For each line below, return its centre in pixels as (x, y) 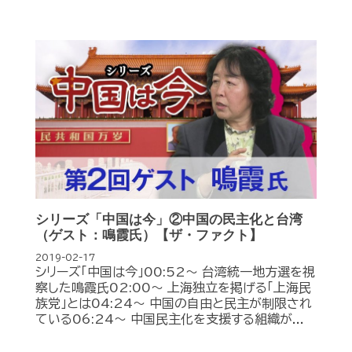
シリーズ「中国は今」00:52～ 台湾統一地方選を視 (175, 272)
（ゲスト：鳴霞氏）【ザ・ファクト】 (149, 235)
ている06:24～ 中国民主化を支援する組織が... (170, 319)
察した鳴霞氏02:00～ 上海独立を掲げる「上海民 (173, 288)
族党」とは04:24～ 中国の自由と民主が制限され (174, 303)
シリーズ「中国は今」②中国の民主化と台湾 (169, 220)
